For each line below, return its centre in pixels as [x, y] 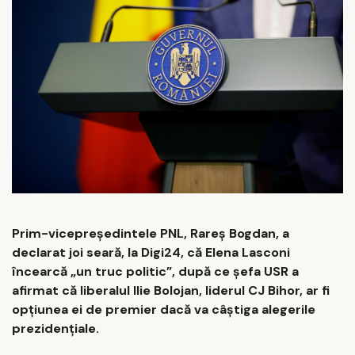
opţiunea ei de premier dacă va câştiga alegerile [164, 309]
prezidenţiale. [55, 328]
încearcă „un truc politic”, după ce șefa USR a [155, 271]
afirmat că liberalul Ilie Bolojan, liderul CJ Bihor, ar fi [171, 290]
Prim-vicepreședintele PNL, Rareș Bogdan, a [151, 233]
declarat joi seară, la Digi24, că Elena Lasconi [151, 252]
